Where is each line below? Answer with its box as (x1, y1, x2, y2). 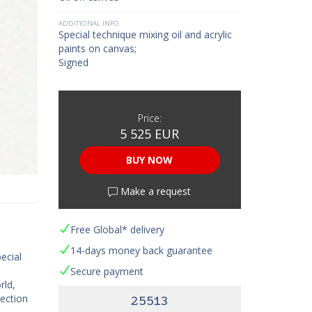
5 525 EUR (120, 125, 180, 142)
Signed (58, 56, 88, 69)
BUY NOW (126, 153, 173, 166)
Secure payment (70, 265, 143, 278)
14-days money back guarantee (70, 244, 212, 257)
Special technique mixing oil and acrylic (58, 28, 232, 41)
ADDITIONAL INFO (58, 19, 119, 28)
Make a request (118, 185, 192, 198)
